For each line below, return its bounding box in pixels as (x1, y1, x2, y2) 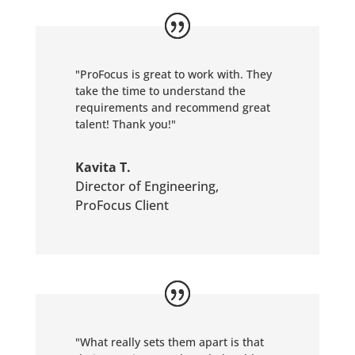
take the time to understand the (74, 83, 246, 98)
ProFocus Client (74, 197, 169, 214)
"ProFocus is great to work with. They (74, 67, 272, 82)
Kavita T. (74, 158, 131, 176)
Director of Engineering (74, 177, 216, 195)
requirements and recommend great (74, 100, 270, 115)
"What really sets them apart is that (74, 334, 264, 349)
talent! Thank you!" (74, 116, 176, 132)
